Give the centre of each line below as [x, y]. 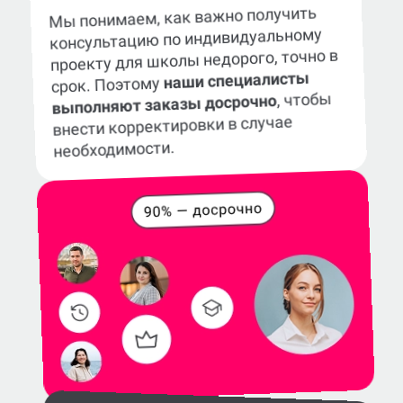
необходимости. [114, 149]
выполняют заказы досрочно [164, 104]
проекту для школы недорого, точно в [194, 60]
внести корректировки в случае [173, 125]
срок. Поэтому [107, 85]
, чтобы [304, 99]
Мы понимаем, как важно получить [183, 17]
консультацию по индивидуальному [186, 39]
